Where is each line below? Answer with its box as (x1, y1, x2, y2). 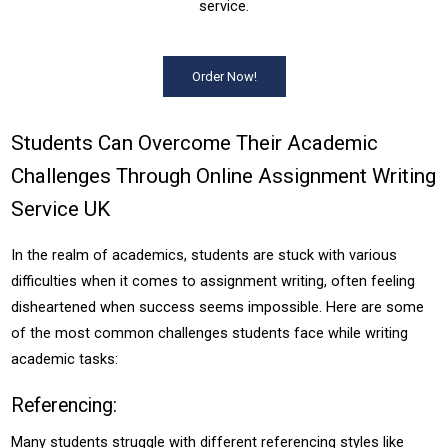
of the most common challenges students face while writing (11, 324, 409, 342)
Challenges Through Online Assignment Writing (11, 164, 437, 188)
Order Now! (191, 69, 257, 84)
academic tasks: (11, 350, 119, 368)
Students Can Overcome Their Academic (11, 131, 379, 155)
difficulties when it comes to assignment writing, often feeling (11, 272, 416, 290)
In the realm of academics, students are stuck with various (11, 246, 398, 264)
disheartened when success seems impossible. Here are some (11, 298, 425, 316)
